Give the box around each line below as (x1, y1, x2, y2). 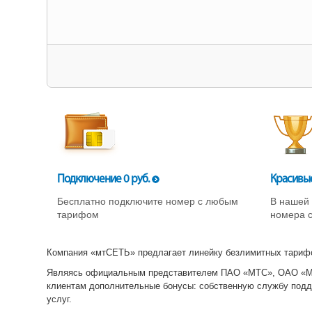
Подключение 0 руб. (57, 173, 152, 185)
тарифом (57, 208, 99, 220)
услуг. (47, 293, 72, 304)
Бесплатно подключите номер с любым (57, 195, 238, 207)
